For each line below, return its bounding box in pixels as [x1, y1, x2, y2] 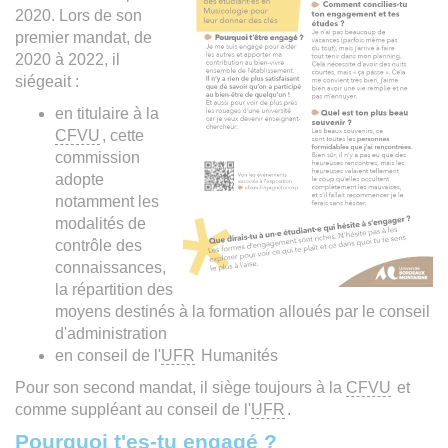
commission [55, 148, 140, 166]
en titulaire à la [55, 104, 159, 122]
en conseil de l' [55, 346, 161, 364]
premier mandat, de [15, 28, 152, 46]
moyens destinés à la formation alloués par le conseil [55, 302, 430, 320]
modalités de [55, 214, 146, 232]
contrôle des [55, 236, 142, 254]
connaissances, [55, 258, 166, 276]
